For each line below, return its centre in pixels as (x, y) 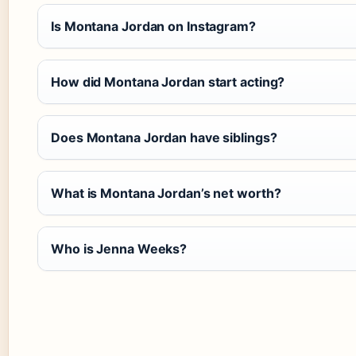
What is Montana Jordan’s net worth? (166, 193)
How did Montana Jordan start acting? (168, 82)
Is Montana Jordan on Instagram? (153, 27)
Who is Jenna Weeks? (119, 249)
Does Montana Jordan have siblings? (164, 138)
